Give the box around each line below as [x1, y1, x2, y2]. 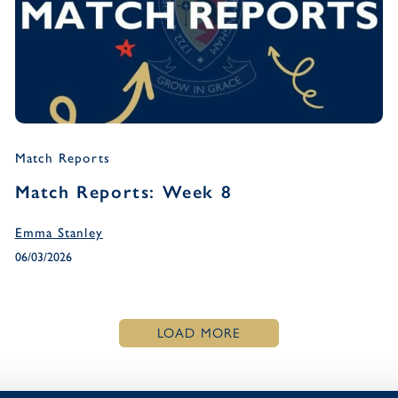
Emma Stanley [14, 224, 104, 241]
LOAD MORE [156, 324, 242, 341]
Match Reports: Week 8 [14, 180, 233, 203]
